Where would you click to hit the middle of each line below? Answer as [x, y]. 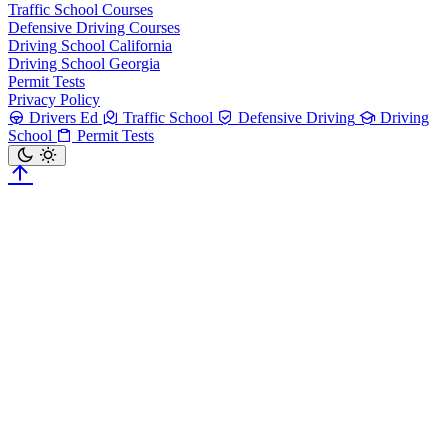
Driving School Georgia [84, 64]
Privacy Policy [54, 100]
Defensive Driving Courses [94, 28]
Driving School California [90, 46]
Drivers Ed [63, 118]
